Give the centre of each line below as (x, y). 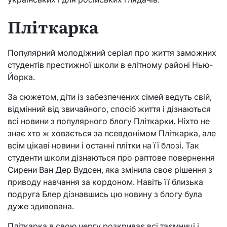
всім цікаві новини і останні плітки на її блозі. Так (103, 146)
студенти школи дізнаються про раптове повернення (111, 158)
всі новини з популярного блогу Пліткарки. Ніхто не (109, 121)
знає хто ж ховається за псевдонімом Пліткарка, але (112, 134)
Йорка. (21, 77)
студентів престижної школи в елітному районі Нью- (110, 65)
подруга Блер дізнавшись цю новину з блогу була (105, 194)
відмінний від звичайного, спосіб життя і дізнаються (109, 109)
